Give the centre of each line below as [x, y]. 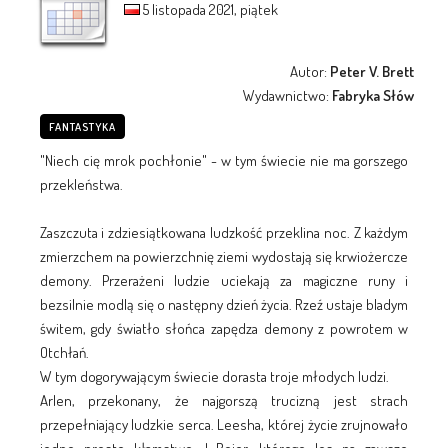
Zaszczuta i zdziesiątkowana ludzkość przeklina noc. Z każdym [224, 232]
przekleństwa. [81, 184]
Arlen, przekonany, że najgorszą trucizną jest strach [224, 400]
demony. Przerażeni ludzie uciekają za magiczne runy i [224, 280]
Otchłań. [64, 352]
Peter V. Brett [372, 71]
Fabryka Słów [373, 95]
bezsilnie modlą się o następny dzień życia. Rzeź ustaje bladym [224, 304]
